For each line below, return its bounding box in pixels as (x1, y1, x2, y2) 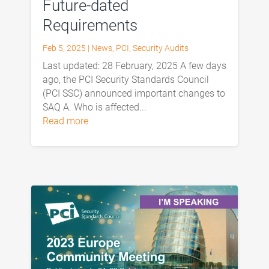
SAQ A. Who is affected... (42, 101, 147, 113)
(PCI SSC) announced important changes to (42, 87, 225, 99)
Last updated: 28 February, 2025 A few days (42, 59, 226, 71)
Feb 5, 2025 (42, 43, 86, 53)
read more (48, 115, 88, 127)
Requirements (42, 16, 138, 34)
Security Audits (132, 43, 189, 53)
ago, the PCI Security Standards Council (42, 73, 209, 85)
